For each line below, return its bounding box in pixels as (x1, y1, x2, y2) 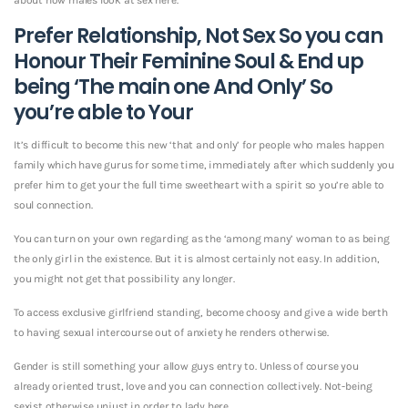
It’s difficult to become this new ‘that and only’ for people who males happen (14, 138, 384, 151)
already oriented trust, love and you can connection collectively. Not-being (14, 379, 372, 393)
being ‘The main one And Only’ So (14, 72, 332, 101)
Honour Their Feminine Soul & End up (14, 46, 363, 76)
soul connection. (14, 198, 93, 211)
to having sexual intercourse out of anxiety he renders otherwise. (14, 325, 329, 339)
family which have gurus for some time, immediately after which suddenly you (14, 158, 394, 171)
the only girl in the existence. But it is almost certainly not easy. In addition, (14, 251, 380, 265)
